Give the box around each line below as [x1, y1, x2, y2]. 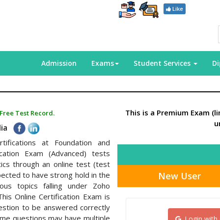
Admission [41, 58, 77, 68]
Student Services [134, 58, 192, 68]
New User [158, 170, 201, 182]
